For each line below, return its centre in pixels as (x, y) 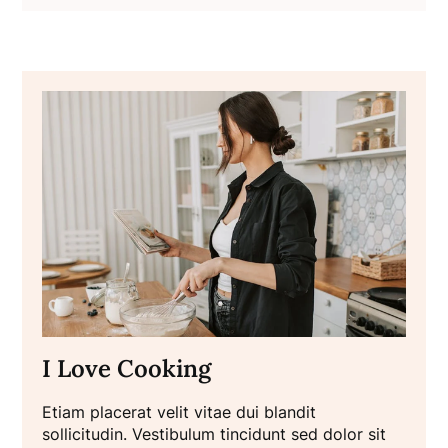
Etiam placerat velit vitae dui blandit (179, 412)
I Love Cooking (127, 369)
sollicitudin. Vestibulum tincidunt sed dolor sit (214, 434)
